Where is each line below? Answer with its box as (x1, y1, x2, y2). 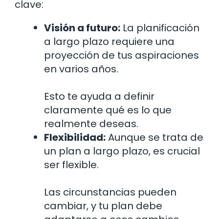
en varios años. (44, 62, 118, 76)
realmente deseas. (44, 117, 138, 131)
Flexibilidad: (44, 131, 106, 145)
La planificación (120, 21, 199, 35)
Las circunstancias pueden (44, 185, 176, 199)
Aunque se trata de (106, 131, 203, 145)
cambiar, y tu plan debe (44, 199, 162, 213)
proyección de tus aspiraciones (44, 48, 199, 63)
